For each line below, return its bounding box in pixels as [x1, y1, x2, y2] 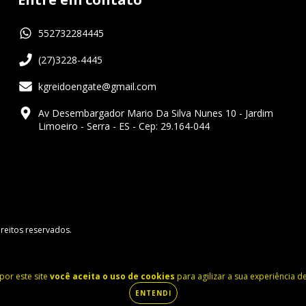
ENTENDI [135, 288, 171, 298]
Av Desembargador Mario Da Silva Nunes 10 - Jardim [38, 107, 273, 120]
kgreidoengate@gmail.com [38, 80, 156, 94]
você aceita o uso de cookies [50, 270, 175, 282]
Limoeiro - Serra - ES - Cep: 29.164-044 [38, 120, 210, 133]
